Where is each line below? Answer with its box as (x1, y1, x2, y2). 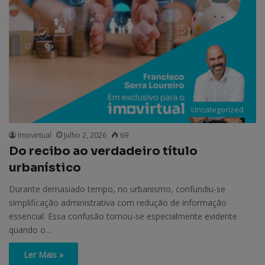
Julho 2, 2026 (64, 130, 106, 141)
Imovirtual (18, 130, 51, 141)
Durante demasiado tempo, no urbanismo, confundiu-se (9, 183, 225, 195)
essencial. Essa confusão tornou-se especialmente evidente (9, 211, 237, 222)
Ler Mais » (24, 249, 63, 261)
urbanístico (9, 160, 81, 176)
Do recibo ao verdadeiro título (9, 144, 198, 159)
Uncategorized (191, 104, 244, 115)
